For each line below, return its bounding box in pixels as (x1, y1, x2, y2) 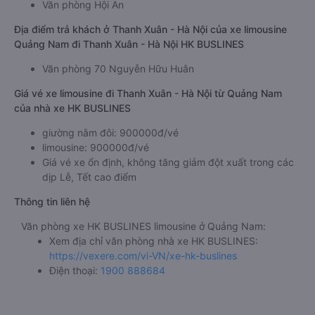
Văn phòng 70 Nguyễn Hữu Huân (42, 63, 194, 75)
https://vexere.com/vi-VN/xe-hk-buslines (49, 250, 237, 262)
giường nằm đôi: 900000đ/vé (42, 127, 179, 139)
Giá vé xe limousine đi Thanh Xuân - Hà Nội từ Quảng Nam (14, 87, 282, 99)
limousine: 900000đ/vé (42, 141, 149, 153)
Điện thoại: (49, 264, 101, 276)
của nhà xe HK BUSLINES (14, 102, 131, 114)
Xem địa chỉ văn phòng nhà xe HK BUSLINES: (49, 235, 258, 247)
